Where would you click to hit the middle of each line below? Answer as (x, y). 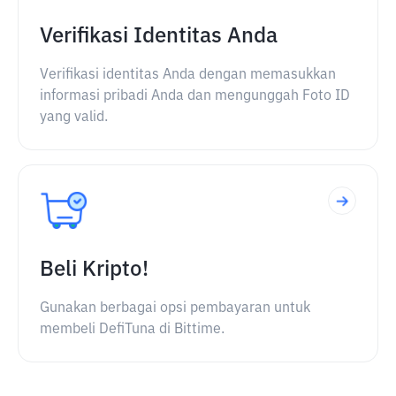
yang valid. (74, 118)
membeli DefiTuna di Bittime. (132, 330)
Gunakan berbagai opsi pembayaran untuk (175, 308)
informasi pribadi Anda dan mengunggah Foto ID (195, 96)
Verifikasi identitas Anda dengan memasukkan (188, 75)
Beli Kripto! (94, 270)
